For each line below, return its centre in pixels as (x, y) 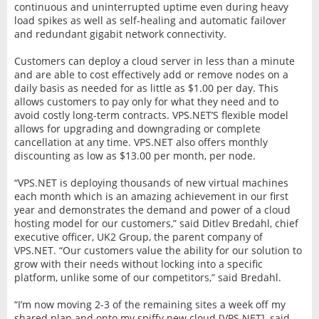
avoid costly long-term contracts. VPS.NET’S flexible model (151, 115)
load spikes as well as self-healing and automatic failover (150, 20)
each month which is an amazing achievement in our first (151, 196)
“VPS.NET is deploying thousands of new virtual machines (151, 182)
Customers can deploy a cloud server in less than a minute (154, 61)
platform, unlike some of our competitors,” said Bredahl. (147, 277)
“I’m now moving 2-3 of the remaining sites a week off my (150, 304)
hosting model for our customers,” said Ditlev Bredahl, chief (156, 223)
